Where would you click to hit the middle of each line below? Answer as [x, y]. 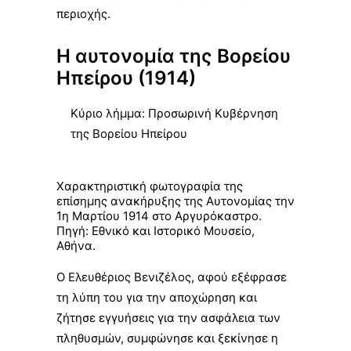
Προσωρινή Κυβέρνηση [213, 113]
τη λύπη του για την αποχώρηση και [157, 297]
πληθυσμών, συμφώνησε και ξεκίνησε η [167, 338]
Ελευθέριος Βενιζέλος [130, 277]
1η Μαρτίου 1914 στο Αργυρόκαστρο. [159, 216]
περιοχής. [83, 14]
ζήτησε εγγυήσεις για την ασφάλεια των [168, 318]
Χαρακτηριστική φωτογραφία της [150, 186]
